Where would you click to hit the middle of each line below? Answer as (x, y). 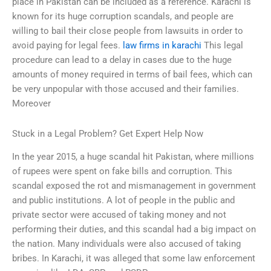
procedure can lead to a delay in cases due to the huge (122, 60)
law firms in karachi (162, 46)
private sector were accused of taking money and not (119, 215)
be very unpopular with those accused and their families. (126, 89)
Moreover (31, 104)
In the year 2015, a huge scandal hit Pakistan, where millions (133, 157)
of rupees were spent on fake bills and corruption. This (122, 171)
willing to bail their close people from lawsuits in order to (128, 31)
